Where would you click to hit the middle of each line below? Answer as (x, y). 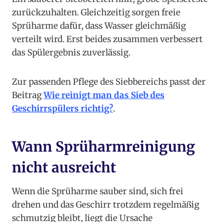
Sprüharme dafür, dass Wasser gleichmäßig (99, 26)
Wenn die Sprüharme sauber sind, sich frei (98, 192)
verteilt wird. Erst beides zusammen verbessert (107, 39)
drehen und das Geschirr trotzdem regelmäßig (106, 205)
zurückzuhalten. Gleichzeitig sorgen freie (96, 13)
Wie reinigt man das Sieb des (104, 95)
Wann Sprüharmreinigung (104, 147)
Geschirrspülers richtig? (62, 109)
